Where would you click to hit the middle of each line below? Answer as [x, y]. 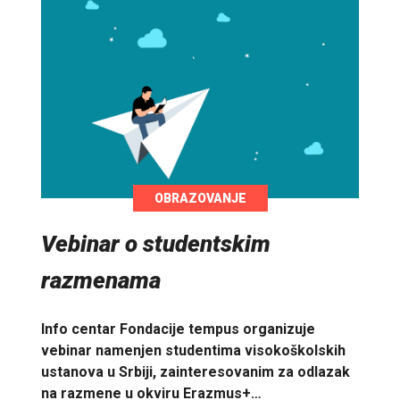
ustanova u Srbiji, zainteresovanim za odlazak [196, 371]
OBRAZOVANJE [200, 199]
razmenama [101, 281]
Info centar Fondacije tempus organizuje [178, 329]
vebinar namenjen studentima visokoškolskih [193, 350]
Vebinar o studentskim [156, 244]
